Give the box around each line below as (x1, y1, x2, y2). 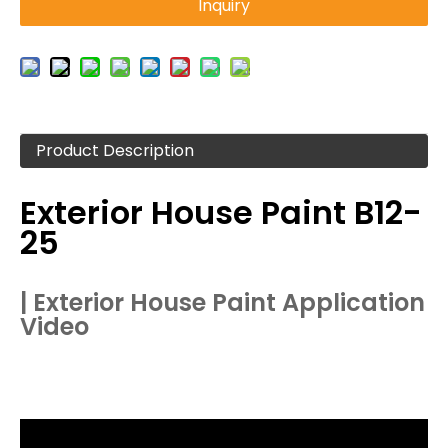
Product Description (36, 139, 194, 162)
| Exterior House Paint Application (20, 286, 425, 319)
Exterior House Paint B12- (20, 190, 422, 235)
